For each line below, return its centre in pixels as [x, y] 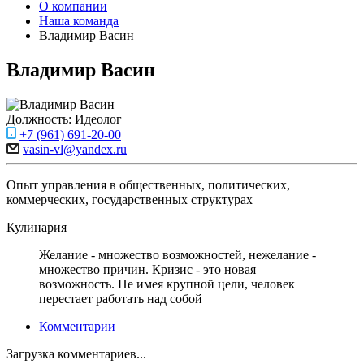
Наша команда [79, 21]
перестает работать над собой [121, 298]
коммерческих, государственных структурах [130, 199]
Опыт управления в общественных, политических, [148, 184]
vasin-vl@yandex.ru [75, 149]
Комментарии [77, 326]
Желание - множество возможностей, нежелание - [178, 254]
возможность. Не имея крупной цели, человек [167, 284]
